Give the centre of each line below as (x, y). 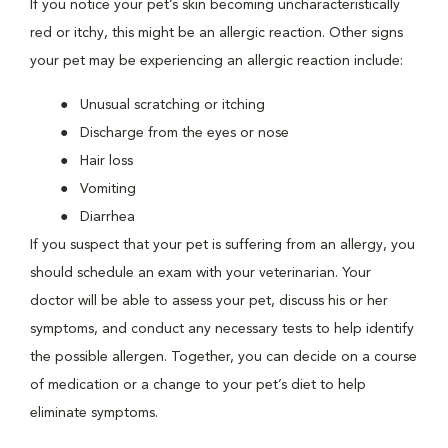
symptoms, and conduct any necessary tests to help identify (222, 329)
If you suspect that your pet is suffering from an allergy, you (222, 245)
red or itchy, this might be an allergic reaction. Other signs (216, 33)
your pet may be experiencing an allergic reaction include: (216, 61)
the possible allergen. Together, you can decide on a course (223, 357)
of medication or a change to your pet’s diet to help (198, 385)
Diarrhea (107, 217)
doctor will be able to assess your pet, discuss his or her (209, 301)
